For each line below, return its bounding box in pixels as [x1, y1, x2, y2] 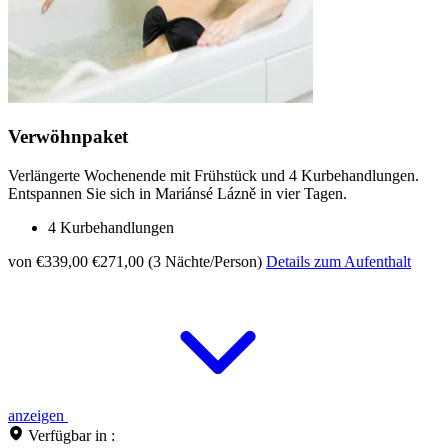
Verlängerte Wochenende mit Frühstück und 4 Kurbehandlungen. [8, 166, 419, 184]
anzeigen [8, 406, 68, 424]
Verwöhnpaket [8, 126, 128, 148]
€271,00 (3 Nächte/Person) [92, 252, 262, 270]
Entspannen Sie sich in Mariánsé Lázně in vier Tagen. [8, 184, 347, 202]
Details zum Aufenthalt [266, 252, 411, 270]
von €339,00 [8, 252, 88, 270]
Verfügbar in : [28, 426, 115, 444]
